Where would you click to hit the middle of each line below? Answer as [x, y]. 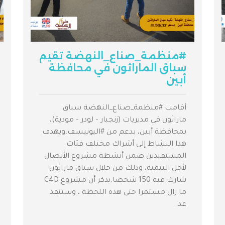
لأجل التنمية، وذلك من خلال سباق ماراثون [118, 169]
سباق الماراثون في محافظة [118, 68]
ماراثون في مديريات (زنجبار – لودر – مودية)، [118, 121]
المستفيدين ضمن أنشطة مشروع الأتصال [115, 157]
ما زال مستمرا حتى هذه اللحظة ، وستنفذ [118, 193]
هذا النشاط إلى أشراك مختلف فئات [126, 145]
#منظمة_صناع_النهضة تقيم [113, 56]
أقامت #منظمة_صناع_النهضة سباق [125, 109]
